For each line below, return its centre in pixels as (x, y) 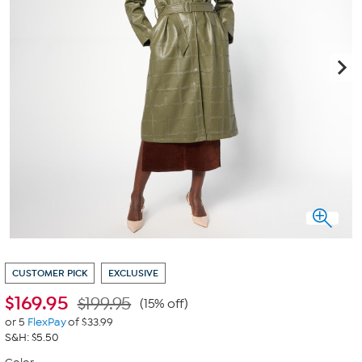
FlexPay (46, 322)
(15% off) (164, 304)
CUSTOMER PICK (50, 273)
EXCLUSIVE (133, 273)
